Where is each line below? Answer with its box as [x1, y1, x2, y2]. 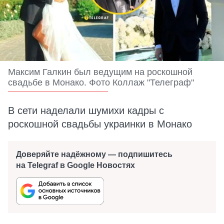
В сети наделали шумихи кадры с [8, 105, 164, 116]
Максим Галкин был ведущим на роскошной [8, 67, 192, 77]
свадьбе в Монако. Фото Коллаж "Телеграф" [8, 77, 194, 87]
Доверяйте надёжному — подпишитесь [16, 150, 172, 158]
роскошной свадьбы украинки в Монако [8, 118, 192, 129]
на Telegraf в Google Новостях [16, 161, 135, 169]
